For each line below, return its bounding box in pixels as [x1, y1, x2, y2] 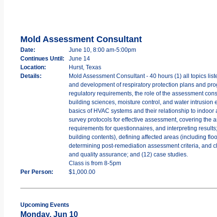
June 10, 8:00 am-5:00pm [68, 46, 136, 53]
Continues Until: [20, 55, 64, 62]
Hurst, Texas [68, 63, 101, 71]
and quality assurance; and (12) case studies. [68, 151, 188, 158]
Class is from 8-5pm [68, 159, 121, 167]
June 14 [68, 55, 90, 62]
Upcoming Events [20, 201, 69, 208]
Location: [20, 63, 46, 71]
